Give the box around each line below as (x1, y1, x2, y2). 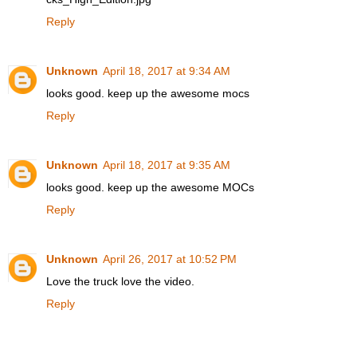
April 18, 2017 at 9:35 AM (103, 159, 230, 172)
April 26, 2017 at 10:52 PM (103, 253, 237, 266)
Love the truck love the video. (46, 275, 194, 288)
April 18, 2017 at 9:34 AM (103, 65, 230, 78)
